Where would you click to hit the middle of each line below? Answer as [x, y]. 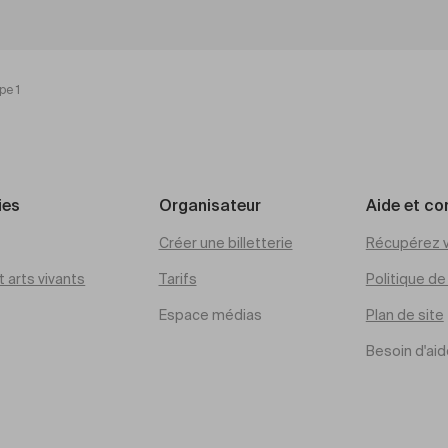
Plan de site [404, 316]
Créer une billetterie [225, 244]
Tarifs [177, 280]
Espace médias [210, 316]
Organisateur [209, 207]
